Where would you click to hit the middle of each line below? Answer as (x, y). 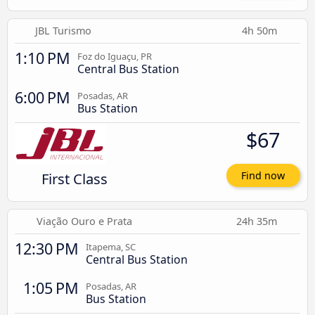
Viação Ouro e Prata (85, 221)
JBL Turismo (64, 30)
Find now (263, 175)
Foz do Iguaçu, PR (115, 56)
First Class (74, 178)
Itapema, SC (111, 247)
